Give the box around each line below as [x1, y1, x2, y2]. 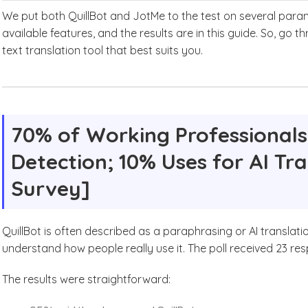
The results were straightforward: [2, 272, 171, 286]
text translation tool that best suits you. [2, 43, 206, 57]
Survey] [11, 175, 91, 201]
